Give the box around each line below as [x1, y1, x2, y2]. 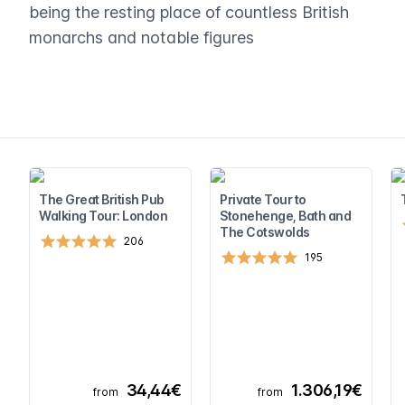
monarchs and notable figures [29, 28, 254, 47]
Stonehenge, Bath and [220, 208, 351, 223]
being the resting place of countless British [29, 3, 349, 22]
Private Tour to [220, 192, 306, 207]
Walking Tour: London [39, 208, 167, 223]
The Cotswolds [220, 224, 310, 240]
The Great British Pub [39, 192, 165, 207]
